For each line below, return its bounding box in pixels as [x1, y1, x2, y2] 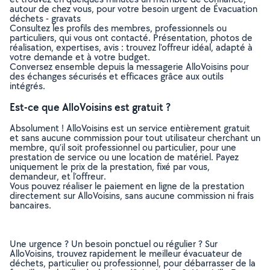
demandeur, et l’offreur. [10, 170, 106, 183]
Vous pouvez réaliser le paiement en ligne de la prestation [10, 180, 244, 192]
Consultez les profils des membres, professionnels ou [10, 22, 227, 34]
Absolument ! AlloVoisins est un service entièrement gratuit [10, 122, 250, 134]
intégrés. [10, 80, 45, 92]
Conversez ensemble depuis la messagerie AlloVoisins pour [10, 60, 249, 73]
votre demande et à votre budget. [10, 51, 150, 63]
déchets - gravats [10, 12, 81, 25]
